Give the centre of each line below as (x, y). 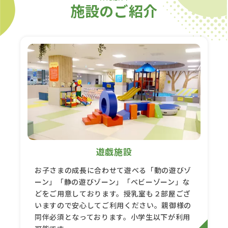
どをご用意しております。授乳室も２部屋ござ (113, 193)
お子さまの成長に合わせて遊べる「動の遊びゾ (113, 170)
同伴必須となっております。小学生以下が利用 (113, 217)
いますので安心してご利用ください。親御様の (113, 205)
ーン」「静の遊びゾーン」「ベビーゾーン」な (112, 181)
